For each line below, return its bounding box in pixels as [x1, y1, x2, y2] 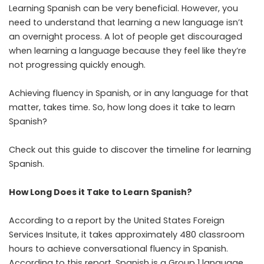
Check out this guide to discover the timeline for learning [9, 143, 251, 156]
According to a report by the [9, 214, 134, 226]
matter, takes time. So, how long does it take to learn [9, 101, 235, 113]
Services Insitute [9, 228, 77, 240]
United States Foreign [134, 214, 225, 226]
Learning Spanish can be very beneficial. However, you [9, 2, 238, 14]
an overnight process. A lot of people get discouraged [9, 30, 242, 42]
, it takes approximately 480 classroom [77, 228, 245, 240]
